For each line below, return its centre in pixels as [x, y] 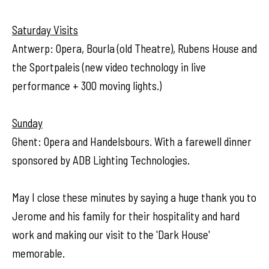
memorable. [40, 253]
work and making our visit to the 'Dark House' [111, 234]
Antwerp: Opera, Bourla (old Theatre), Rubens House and [134, 48]
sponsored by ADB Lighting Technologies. [101, 160]
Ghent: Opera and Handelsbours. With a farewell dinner [132, 141]
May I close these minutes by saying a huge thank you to [134, 197]
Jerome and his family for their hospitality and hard [126, 216]
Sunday [27, 123]
